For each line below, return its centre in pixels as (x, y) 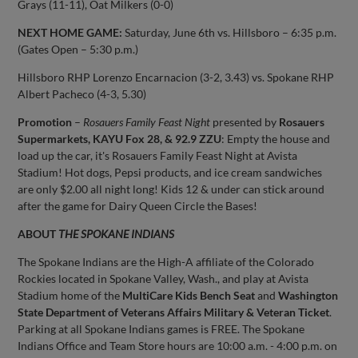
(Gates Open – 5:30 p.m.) (78, 49)
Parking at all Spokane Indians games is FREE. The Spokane (161, 328)
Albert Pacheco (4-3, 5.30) (82, 93)
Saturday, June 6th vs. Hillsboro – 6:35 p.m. (230, 32)
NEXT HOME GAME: (70, 32)
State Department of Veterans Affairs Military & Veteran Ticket (174, 312)
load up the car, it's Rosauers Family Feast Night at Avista (158, 155)
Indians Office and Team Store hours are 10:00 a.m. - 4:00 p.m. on (178, 345)
